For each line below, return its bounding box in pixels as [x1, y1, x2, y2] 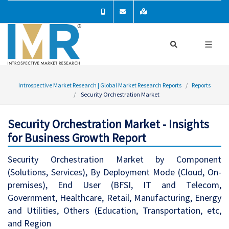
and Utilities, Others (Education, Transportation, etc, [8, 204, 221, 216]
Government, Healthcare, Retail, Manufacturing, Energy [8, 192, 221, 203]
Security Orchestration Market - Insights [8, 117, 209, 131]
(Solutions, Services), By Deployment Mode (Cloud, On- [8, 166, 221, 178]
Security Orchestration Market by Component [8, 153, 221, 165]
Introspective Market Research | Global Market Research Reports [18, 81, 181, 89]
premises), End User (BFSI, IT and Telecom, [8, 179, 221, 191]
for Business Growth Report [8, 130, 146, 145]
